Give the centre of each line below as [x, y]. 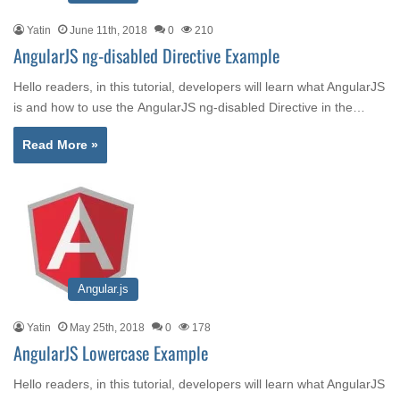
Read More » [60, 145]
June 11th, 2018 [108, 30]
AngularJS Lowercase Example [111, 353]
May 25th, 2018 [107, 328]
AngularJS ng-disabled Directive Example [146, 55]
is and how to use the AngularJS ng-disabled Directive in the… [189, 107]
